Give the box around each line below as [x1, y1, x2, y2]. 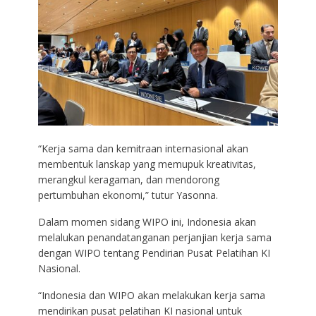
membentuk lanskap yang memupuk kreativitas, [37, 157, 256, 171]
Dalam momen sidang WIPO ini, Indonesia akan [37, 214, 256, 229]
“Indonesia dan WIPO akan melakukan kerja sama [37, 288, 265, 302]
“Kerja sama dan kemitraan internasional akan [37, 141, 248, 155]
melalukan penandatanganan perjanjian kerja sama [37, 230, 272, 244]
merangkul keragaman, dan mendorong [37, 172, 219, 186]
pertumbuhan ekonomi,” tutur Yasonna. [37, 188, 218, 202]
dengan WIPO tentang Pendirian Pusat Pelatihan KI [37, 245, 270, 260]
